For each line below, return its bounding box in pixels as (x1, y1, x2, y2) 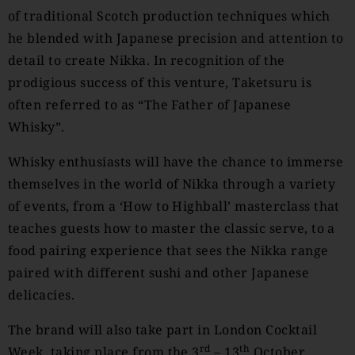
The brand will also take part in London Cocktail (8, 321, 318, 338)
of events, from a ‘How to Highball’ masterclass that (8, 197, 340, 215)
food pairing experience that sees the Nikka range (8, 242, 329, 259)
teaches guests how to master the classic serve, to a (8, 219, 335, 237)
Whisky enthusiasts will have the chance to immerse (8, 153, 344, 170)
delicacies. (8, 286, 75, 303)
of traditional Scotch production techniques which (8, 7, 330, 25)
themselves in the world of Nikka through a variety (8, 175, 336, 193)
